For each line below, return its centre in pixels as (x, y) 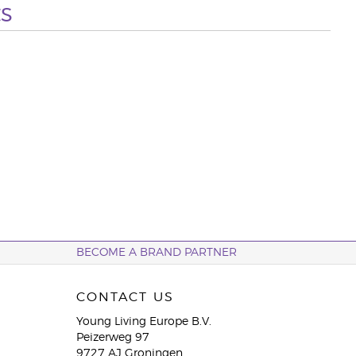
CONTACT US (125, 297)
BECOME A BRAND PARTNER (156, 253)
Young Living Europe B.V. (143, 322)
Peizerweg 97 (112, 338)
